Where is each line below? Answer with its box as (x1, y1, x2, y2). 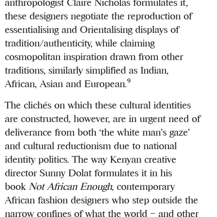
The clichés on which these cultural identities (5, 99, 191, 111)
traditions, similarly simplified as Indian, (5, 64, 169, 76)
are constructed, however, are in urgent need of (5, 113, 201, 124)
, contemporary (112, 181, 175, 192)
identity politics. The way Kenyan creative (5, 154, 177, 165)
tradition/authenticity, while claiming (5, 37, 155, 49)
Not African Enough (29, 181, 112, 192)
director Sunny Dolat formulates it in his (5, 167, 172, 179)
